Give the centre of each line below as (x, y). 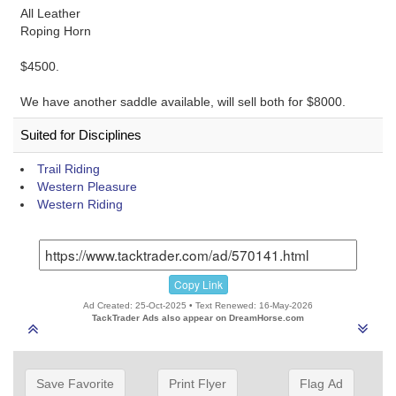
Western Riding (80, 204)
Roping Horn (56, 31)
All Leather (50, 13)
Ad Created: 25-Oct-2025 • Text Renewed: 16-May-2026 (198, 305)
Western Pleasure (87, 187)
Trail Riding (69, 169)
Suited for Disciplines (81, 135)
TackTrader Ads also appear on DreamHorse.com (198, 318)
